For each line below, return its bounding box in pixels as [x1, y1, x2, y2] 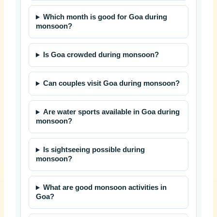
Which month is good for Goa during [43, 13, 168, 21]
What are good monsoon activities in [43, 184, 167, 192]
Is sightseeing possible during [43, 146, 145, 154]
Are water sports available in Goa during [43, 108, 180, 116]
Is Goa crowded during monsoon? [43, 51, 159, 59]
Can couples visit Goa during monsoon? [43, 79, 180, 88]
